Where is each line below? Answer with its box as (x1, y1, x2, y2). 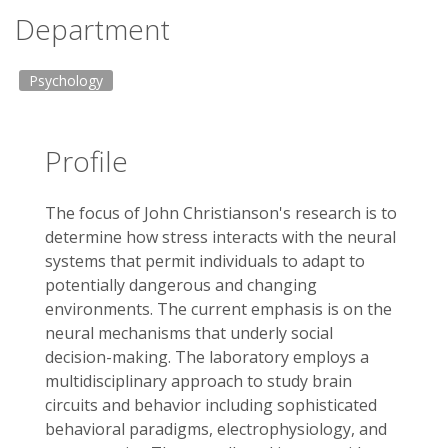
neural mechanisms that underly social (45, 322, 333, 344)
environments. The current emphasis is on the (45, 298, 392, 320)
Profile (45, 142, 128, 180)
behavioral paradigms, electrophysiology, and (45, 418, 387, 440)
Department (15, 10, 170, 48)
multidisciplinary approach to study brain (45, 370, 352, 392)
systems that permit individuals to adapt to (45, 250, 365, 272)
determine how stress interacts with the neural (45, 226, 396, 248)
